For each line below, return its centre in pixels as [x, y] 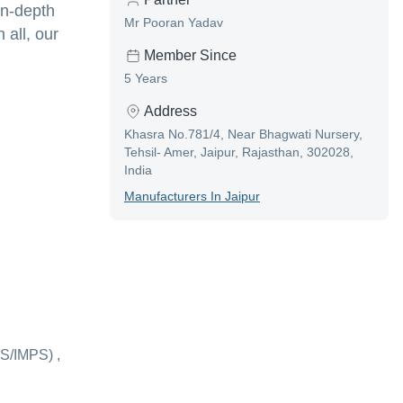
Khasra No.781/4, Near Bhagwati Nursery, [243, 134]
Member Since [190, 56]
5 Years [146, 79]
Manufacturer [162, 197]
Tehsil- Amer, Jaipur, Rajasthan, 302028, [239, 152]
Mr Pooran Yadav [174, 23]
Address [170, 112]
